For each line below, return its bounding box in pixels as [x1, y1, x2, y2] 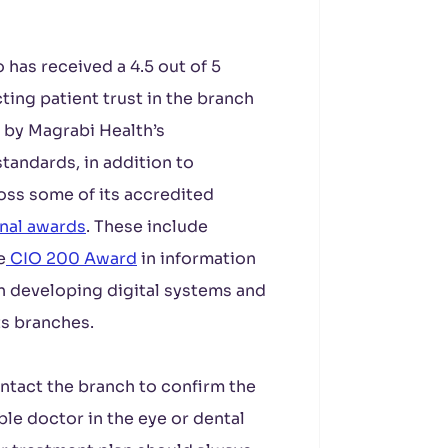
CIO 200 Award [6, 248, 137, 269]
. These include [86, 216, 208, 237]
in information [137, 248, 256, 269]
